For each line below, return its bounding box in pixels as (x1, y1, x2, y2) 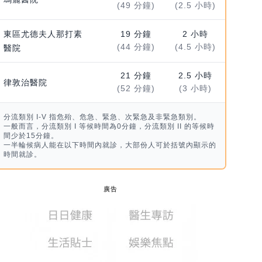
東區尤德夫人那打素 (3, 29, 82, 39)
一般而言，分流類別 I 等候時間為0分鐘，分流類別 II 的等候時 (3, 122, 215, 131)
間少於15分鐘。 (3, 132, 58, 140)
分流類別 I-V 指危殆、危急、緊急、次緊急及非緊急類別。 (3, 113, 201, 122)
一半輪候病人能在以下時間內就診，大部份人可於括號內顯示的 (3, 141, 216, 150)
